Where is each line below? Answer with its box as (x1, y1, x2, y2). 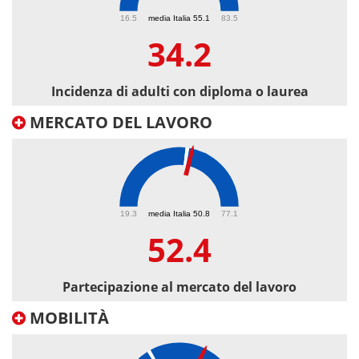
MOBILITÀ (26, 307, 109, 329)
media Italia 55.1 (148, 13, 210, 22)
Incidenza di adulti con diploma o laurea (50, 83, 309, 101)
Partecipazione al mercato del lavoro (63, 278, 296, 296)
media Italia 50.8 (148, 208, 210, 218)
